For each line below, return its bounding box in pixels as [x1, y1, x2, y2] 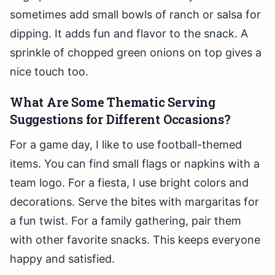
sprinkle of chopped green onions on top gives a [10, 46, 261, 60]
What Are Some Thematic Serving [10, 94, 215, 110]
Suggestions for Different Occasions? [10, 111, 231, 128]
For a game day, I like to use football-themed [10, 138, 242, 152]
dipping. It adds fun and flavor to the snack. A [10, 27, 248, 41]
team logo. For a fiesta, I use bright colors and [10, 176, 249, 190]
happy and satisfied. [10, 252, 115, 266]
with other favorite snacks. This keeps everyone [10, 233, 260, 247]
